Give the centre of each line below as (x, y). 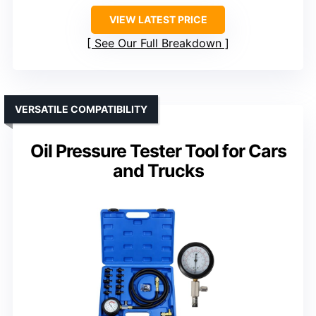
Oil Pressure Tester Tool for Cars (158, 151)
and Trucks (158, 171)
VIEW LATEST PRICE (158, 20)
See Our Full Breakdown (158, 43)
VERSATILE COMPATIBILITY (81, 109)
